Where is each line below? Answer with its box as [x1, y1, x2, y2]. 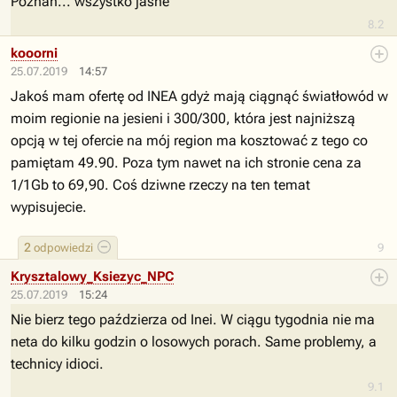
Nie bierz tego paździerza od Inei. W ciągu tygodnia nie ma [11, 311, 375, 328]
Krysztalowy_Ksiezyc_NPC [11, 269, 174, 284]
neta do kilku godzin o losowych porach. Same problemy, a [11, 333, 377, 350]
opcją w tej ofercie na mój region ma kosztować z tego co [11, 132, 368, 149]
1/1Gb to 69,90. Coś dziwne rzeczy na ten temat [11, 176, 310, 193]
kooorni [11, 45, 58, 61]
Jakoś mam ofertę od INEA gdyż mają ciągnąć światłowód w [11, 88, 388, 105]
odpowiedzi [31, 241, 93, 254]
